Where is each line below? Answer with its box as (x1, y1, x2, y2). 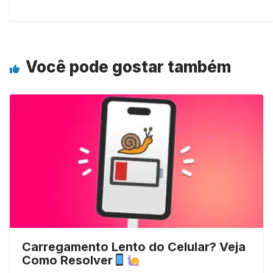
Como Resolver (22, 252, 113, 268)
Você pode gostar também (26, 57, 231, 76)
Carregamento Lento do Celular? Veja (22, 239, 246, 254)
